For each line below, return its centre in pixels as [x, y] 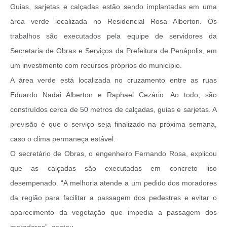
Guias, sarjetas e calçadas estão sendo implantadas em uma [113, 6]
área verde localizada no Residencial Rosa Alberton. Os [113, 21]
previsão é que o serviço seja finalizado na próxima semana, [113, 124]
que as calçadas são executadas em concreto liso [113, 168]
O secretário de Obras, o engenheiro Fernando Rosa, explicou [113, 153]
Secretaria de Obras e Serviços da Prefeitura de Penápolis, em [113, 50]
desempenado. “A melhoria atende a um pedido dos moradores [113, 183]
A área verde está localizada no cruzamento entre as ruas [113, 80]
